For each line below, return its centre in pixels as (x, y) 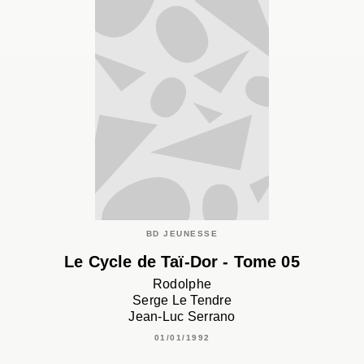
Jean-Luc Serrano (182, 317)
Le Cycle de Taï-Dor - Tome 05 (182, 262)
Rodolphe (182, 284)
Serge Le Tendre (182, 301)
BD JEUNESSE (182, 234)
